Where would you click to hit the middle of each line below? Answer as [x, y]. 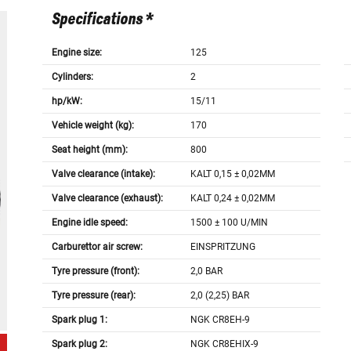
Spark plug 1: [79, 320]
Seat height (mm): [89, 150]
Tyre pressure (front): [95, 271]
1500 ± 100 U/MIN [230, 223]
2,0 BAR [207, 271]
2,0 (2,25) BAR [220, 296]
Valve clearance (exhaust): [107, 199]
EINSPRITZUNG [223, 247]
